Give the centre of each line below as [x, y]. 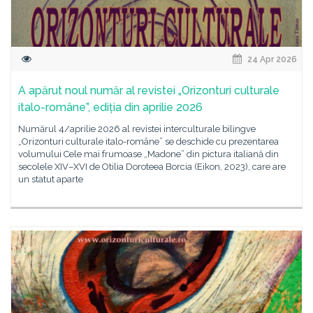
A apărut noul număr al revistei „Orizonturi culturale [149, 90]
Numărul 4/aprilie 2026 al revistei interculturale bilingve [137, 129]
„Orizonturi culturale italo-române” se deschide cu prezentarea [148, 141]
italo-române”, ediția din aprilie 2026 [110, 107]
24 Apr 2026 [271, 59]
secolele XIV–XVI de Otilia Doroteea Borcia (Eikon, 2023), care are [152, 167]
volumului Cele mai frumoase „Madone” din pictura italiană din [148, 154]
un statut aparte [51, 179]
